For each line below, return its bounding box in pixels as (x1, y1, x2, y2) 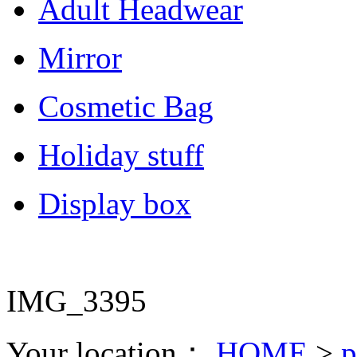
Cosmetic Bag (38, 88, 214, 124)
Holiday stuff (38, 137, 204, 172)
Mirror (38, 40, 122, 75)
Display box (38, 186, 191, 221)
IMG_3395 (6, 283, 147, 318)
